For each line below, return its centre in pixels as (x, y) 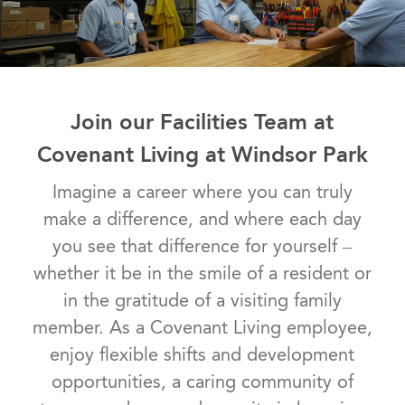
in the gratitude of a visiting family (202, 301)
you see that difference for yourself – (202, 246)
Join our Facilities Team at (202, 122)
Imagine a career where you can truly (202, 192)
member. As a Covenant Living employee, (202, 328)
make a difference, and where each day (202, 219)
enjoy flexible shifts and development (202, 355)
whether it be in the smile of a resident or (202, 273)
